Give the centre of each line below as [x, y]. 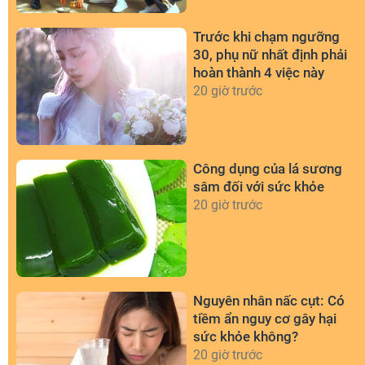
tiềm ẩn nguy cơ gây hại [265, 318]
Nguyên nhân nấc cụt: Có [269, 300]
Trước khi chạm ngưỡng [266, 37]
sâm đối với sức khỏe [259, 186]
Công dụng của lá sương [268, 168]
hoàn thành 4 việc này [259, 73]
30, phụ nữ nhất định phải [270, 55]
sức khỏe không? [246, 336]
